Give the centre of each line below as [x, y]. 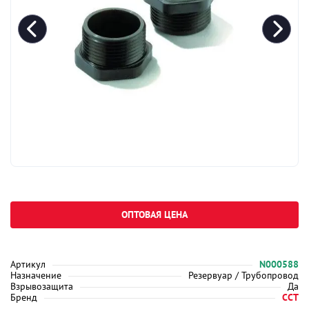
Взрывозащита [42, 286]
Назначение [36, 275]
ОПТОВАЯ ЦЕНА [154, 215]
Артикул [28, 264]
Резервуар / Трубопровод [243, 275]
